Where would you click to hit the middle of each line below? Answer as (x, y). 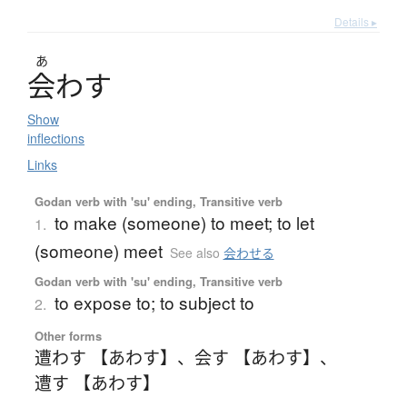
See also (196, 252)
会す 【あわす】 (257, 356)
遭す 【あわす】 (97, 382)
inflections (56, 138)
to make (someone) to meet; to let (184, 222)
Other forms (68, 335)
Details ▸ (356, 21)
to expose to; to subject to (154, 302)
